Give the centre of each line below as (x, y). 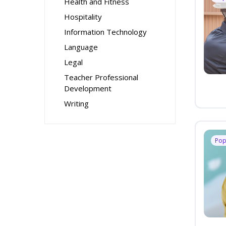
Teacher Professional (101, 77)
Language (81, 47)
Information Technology (105, 32)
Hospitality (83, 17)
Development (88, 88)
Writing (76, 103)
